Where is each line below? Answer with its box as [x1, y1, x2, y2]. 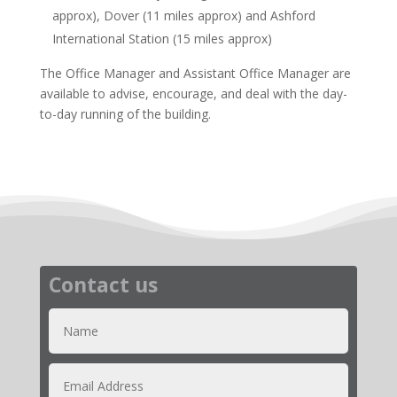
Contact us [48, 270, 158, 300]
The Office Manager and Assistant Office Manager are [39, 65, 351, 82]
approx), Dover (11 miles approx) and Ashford [51, 7, 315, 25]
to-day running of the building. [39, 105, 211, 123]
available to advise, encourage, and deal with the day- [39, 85, 347, 103]
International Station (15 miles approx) [51, 30, 272, 48]
